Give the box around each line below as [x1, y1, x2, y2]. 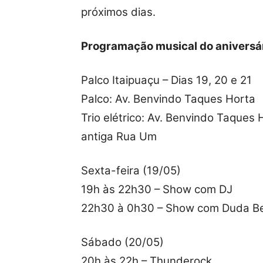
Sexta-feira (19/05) [81, 164, 181, 178]
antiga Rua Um [81, 130, 157, 144]
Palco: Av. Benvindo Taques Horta [81, 92, 255, 106]
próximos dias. [81, 5, 156, 19]
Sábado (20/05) [81, 235, 164, 249]
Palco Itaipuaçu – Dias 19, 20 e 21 [81, 73, 252, 87]
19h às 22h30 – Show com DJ [81, 183, 232, 197]
